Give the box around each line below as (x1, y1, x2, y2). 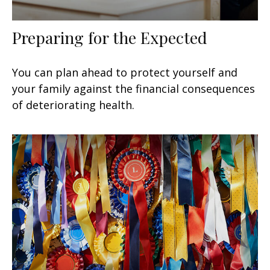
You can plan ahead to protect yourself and (12, 64, 237, 80)
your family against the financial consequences (12, 81, 255, 96)
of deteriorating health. (12, 97, 134, 112)
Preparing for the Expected (12, 26, 207, 48)
